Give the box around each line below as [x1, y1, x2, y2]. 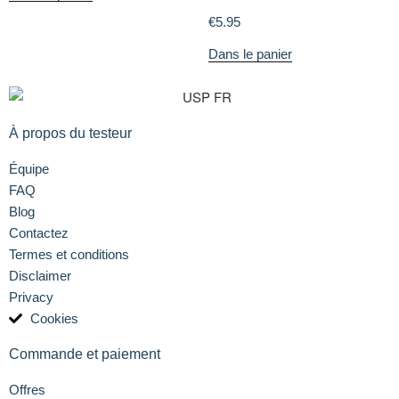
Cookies [29, 310, 78, 326]
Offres [9, 381, 45, 397]
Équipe [9, 160, 49, 176]
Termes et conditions [9, 246, 129, 262]
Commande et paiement [9, 346, 160, 362]
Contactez [9, 224, 69, 240]
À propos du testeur [9, 125, 132, 141]
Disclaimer [9, 267, 71, 283]
